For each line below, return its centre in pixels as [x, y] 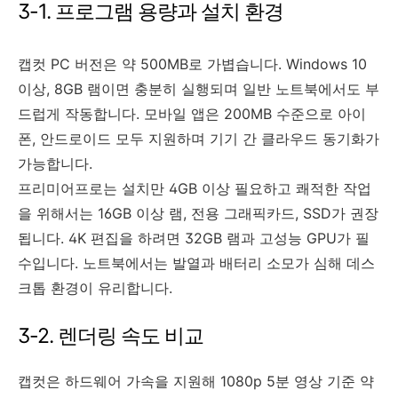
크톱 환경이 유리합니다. [95, 287]
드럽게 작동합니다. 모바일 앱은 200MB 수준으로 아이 [192, 113]
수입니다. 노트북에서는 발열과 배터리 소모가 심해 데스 [196, 263]
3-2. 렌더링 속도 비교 [111, 335]
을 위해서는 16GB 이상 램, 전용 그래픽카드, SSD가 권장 [198, 213]
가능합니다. [55, 163]
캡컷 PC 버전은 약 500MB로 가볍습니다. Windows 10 [192, 64]
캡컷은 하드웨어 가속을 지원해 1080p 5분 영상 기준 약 [196, 381]
